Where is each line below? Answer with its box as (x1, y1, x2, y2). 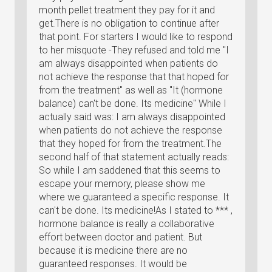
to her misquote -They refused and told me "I (39, 44, 229, 56)
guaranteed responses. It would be (39, 258, 187, 270)
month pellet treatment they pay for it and (39, 4, 215, 16)
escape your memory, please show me (39, 178, 205, 189)
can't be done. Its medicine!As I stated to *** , (39, 205, 233, 216)
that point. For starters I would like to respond (39, 31, 233, 42)
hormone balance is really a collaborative (39, 218, 214, 229)
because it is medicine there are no (39, 245, 188, 256)
